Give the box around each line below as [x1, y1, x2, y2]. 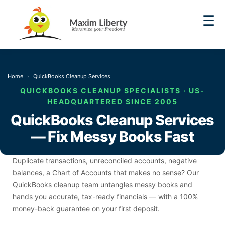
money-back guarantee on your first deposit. [13, 204, 160, 213]
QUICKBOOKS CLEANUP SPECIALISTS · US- [20, 86, 205, 95]
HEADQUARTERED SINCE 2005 [47, 97, 178, 106]
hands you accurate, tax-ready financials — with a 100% [13, 192, 198, 201]
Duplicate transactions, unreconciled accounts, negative [13, 156, 197, 165]
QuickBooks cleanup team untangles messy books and [13, 180, 192, 189]
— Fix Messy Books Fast [31, 128, 194, 146]
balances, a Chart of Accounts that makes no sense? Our [13, 168, 199, 177]
